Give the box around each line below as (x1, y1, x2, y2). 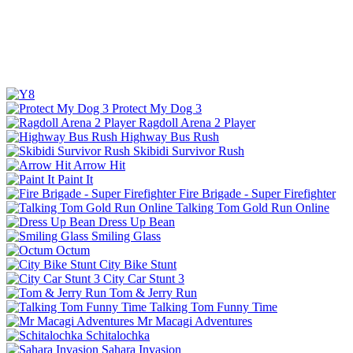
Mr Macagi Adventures (137, 314, 252, 329)
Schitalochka (86, 329, 150, 343)
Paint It (58, 173, 93, 187)
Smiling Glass (91, 229, 161, 243)
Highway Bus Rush (121, 130, 219, 144)
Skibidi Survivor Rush (133, 144, 244, 158)
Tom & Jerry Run (110, 286, 197, 300)
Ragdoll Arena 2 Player (139, 116, 255, 130)
